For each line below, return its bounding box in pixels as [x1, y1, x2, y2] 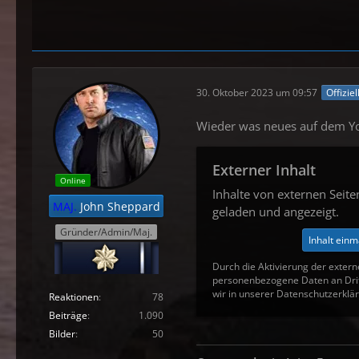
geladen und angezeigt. [212, 204, 339, 220]
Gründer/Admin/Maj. [60, 224, 152, 239]
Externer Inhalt [212, 160, 316, 180]
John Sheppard [76, 199, 160, 215]
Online [59, 175, 86, 187]
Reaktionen [49, 289, 99, 304]
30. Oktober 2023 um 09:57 [196, 85, 317, 99]
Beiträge [49, 308, 87, 322]
